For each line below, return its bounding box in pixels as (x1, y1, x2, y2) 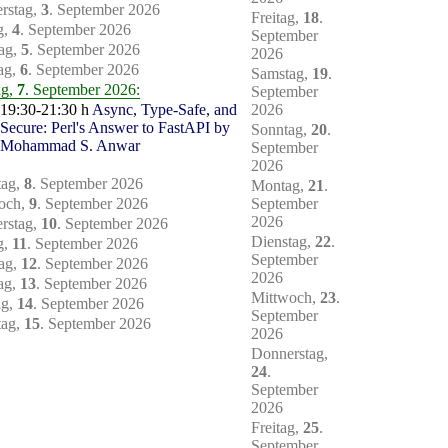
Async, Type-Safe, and (92, 101, 237, 119)
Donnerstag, (251, 345, 328, 363)
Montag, (251, 177, 308, 195)
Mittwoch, (251, 289, 320, 307)
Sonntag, (251, 121, 311, 139)
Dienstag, (251, 233, 315, 251)
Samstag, (251, 65, 312, 83)
